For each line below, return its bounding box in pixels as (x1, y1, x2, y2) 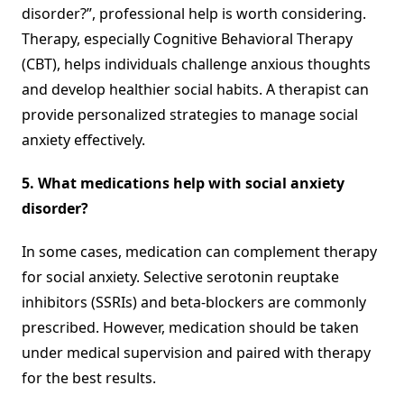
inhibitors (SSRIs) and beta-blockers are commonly (22, 291, 366, 312)
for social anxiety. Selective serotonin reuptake (22, 266, 339, 287)
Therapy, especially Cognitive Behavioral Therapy (22, 28, 353, 49)
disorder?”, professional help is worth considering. (22, 3, 366, 23)
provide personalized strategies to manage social (22, 104, 358, 124)
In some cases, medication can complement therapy (22, 241, 377, 262)
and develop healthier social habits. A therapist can (22, 78, 369, 99)
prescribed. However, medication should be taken (22, 317, 359, 337)
